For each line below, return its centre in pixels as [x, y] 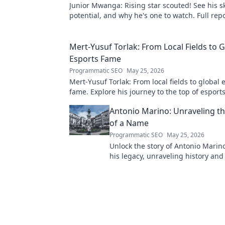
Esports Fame [95, 59]
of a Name [129, 123]
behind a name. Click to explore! [164, 166]
